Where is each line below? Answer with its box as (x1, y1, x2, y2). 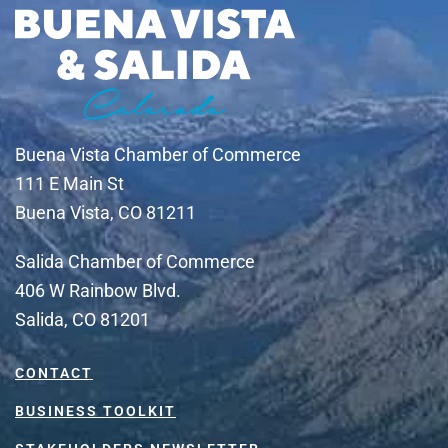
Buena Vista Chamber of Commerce (15, 144, 301, 166)
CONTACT (15, 365, 93, 382)
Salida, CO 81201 (15, 309, 150, 331)
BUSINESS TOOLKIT (15, 403, 176, 420)
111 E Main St (15, 173, 124, 195)
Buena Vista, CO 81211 (15, 202, 196, 224)
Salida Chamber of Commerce (15, 251, 255, 273)
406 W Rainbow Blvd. (15, 280, 181, 302)
